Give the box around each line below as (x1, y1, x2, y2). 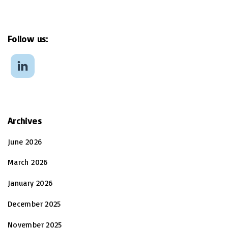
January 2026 (8, 178, 53, 188)
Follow (8, 33, 35, 44)
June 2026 (8, 136, 42, 147)
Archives (8, 115, 42, 126)
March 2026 (8, 157, 48, 167)
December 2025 (8, 198, 61, 209)
